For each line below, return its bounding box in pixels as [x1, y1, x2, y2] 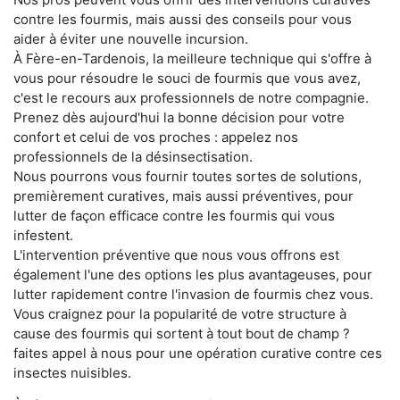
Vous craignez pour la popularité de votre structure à [13, 305, 346, 323]
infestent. [13, 227, 73, 245]
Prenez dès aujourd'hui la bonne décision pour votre [13, 109, 345, 127]
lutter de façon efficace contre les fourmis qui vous [13, 207, 335, 225]
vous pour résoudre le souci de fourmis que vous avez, [13, 70, 361, 87]
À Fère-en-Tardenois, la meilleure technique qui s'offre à [13, 50, 371, 68]
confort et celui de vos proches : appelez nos [13, 129, 298, 146]
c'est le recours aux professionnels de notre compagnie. [13, 89, 369, 107]
